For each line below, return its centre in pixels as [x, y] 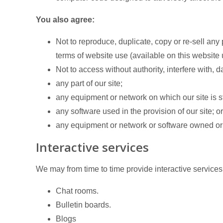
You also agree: [65, 20]
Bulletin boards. [83, 205]
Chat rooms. [77, 191]
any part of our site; [89, 83]
